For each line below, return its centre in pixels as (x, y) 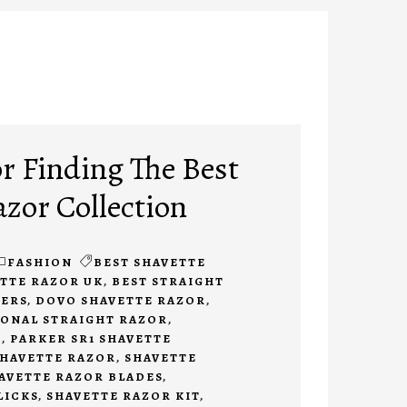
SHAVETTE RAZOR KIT (123, 396)
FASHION (40, 263)
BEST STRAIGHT (168, 282)
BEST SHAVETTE (149, 263)
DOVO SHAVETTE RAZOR (120, 301)
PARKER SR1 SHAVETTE (90, 339)
